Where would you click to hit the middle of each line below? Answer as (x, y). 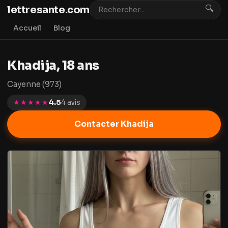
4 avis (71, 102)
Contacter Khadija (114, 124)
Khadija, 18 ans (53, 66)
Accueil (27, 28)
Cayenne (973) (34, 84)
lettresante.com (48, 10)
